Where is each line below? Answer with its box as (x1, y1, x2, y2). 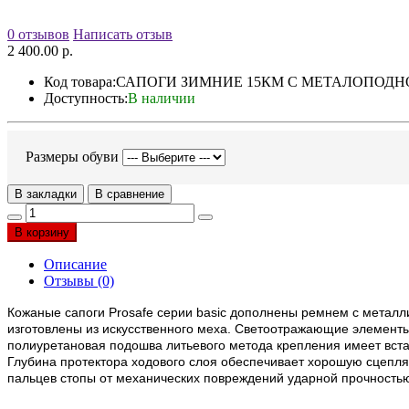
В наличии (128, 90, 195, 107)
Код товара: (44, 74, 116, 90)
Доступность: (44, 90, 128, 107)
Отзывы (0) (44, 273, 114, 289)
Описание (44, 257, 107, 273)
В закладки (15, 187, 77, 202)
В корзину (15, 225, 69, 240)
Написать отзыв (73, 26, 173, 43)
